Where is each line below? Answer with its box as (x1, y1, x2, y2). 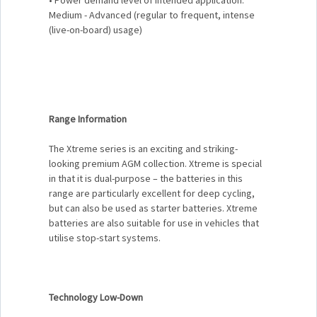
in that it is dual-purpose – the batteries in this (49, 171, 243, 185)
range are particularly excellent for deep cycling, (49, 186, 255, 200)
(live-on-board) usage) (49, 23, 142, 36)
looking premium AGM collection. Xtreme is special (49, 156, 262, 170)
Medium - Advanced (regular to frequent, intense (49, 8, 255, 21)
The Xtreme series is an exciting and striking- (49, 142, 238, 155)
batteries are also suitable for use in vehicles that (49, 216, 259, 229)
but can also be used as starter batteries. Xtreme (49, 201, 258, 214)
